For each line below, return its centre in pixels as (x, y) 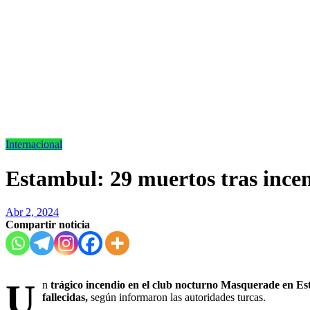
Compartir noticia (48, 225)
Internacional (34, 145)
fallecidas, (65, 298)
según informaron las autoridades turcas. (177, 298)
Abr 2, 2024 (32, 212)
